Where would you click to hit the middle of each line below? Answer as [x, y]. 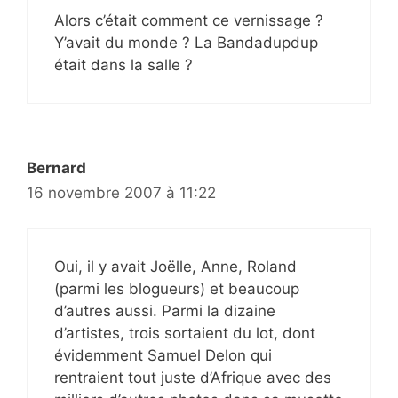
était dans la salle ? [123, 64]
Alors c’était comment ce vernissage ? [189, 20]
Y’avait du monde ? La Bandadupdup [186, 42]
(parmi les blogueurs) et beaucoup [177, 289]
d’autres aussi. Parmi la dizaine [165, 311]
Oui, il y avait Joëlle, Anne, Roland [175, 267]
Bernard [56, 167]
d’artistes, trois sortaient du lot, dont [185, 334]
